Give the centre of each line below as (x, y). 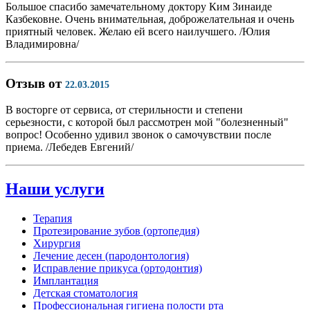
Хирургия (57, 244)
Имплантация (66, 281)
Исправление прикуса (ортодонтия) (118, 268)
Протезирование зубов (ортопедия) (116, 231)
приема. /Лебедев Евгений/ (70, 147)
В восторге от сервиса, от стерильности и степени (124, 110)
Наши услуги (55, 189)
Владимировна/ (42, 44)
